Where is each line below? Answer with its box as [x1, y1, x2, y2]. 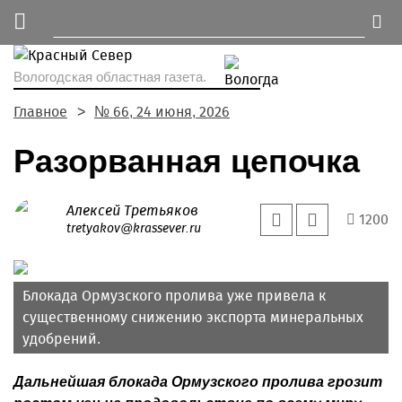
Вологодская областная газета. [13, 69, 206, 84]
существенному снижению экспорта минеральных [22, 309, 363, 326]
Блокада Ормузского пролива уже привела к [22, 287, 326, 304]
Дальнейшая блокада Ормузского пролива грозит [13, 374, 382, 389]
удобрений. [22, 330, 100, 347]
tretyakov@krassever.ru [66, 221, 201, 236]
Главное [13, 103, 67, 120]
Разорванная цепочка [13, 143, 360, 179]
